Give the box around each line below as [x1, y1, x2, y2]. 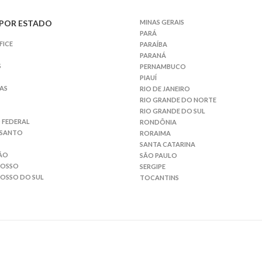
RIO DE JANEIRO [140, 85, 190, 92]
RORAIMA [140, 129, 171, 137]
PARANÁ [140, 51, 166, 59]
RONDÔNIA [140, 118, 177, 126]
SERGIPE [140, 163, 166, 170]
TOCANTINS [140, 174, 179, 181]
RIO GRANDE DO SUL [140, 107, 205, 115]
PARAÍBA [140, 40, 167, 48]
